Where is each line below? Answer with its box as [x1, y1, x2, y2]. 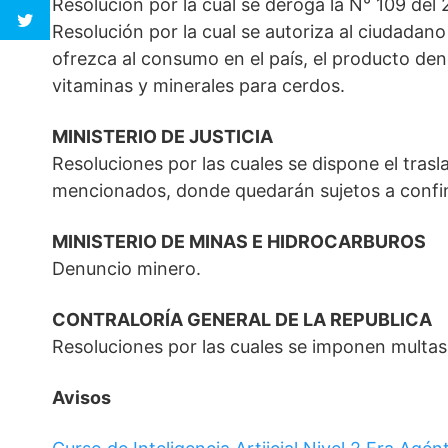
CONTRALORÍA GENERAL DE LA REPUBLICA [52, 309, 432, 331]
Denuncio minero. [52, 258, 201, 280]
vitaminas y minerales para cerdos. [52, 75, 345, 97]
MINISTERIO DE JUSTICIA [52, 126, 273, 148]
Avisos [52, 387, 111, 409]
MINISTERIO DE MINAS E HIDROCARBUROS [52, 231, 426, 253]
